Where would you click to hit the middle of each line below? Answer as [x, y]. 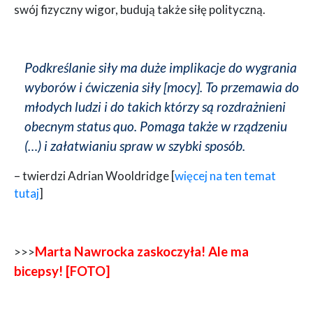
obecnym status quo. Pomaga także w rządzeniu [156, 126]
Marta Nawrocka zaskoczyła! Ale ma [142, 252]
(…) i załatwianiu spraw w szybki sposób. [135, 146]
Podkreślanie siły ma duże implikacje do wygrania [161, 68]
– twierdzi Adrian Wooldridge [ [94, 176]
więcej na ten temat [225, 176]
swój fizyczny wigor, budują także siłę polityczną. [140, 10]
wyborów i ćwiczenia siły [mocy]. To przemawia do [162, 87]
